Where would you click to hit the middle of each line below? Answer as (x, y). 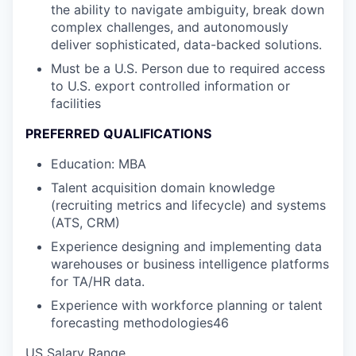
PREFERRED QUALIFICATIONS (118, 133)
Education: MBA (99, 163)
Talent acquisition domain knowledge (163, 187)
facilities (76, 103)
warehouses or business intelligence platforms (190, 263)
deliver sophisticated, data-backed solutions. (186, 44)
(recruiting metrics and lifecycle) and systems (188, 205)
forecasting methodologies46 (140, 322)
